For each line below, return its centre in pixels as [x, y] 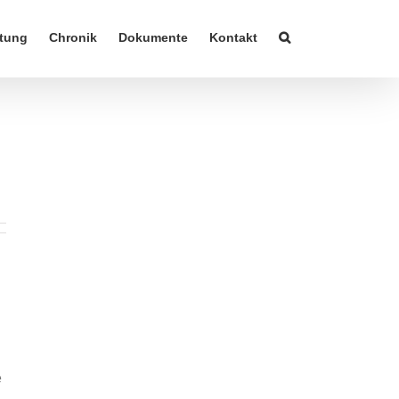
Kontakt [233, 37]
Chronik [73, 37]
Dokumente [153, 37]
